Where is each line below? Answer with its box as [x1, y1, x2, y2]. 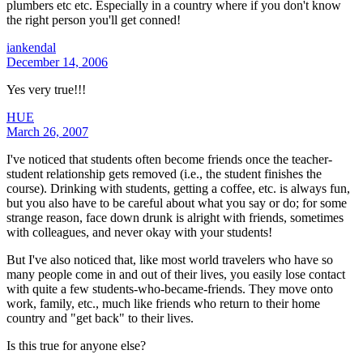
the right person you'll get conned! [6, 12, 181, 27]
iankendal [6, 40, 56, 54]
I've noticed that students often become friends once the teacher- [6, 152, 332, 166]
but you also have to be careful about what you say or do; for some [6, 195, 347, 210]
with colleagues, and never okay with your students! [6, 224, 272, 239]
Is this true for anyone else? [6, 338, 146, 352]
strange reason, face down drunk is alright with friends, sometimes [6, 210, 344, 224]
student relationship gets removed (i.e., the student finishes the [6, 166, 322, 181]
